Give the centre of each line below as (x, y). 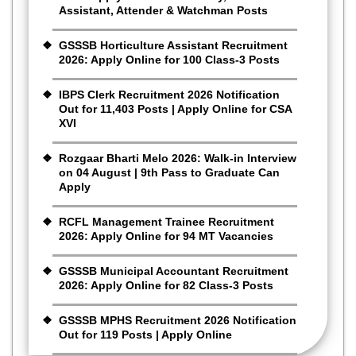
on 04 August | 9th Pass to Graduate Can (169, 173)
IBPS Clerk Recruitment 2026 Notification (169, 95)
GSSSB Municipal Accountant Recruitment (174, 271)
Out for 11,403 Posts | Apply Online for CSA (176, 109)
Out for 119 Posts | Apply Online (145, 335)
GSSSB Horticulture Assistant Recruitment (173, 46)
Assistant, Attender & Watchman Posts (163, 11)
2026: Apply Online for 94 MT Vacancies (166, 236)
